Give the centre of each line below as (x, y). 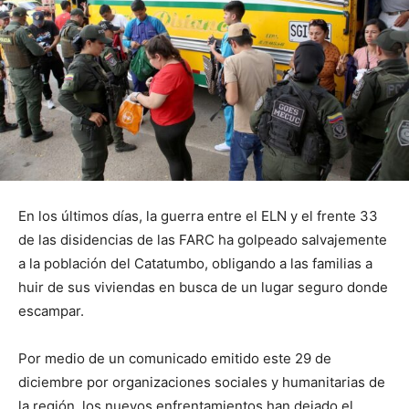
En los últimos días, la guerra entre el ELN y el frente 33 (198, 215)
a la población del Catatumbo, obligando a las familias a (195, 263)
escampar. (51, 310)
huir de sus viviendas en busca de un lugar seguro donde (203, 287)
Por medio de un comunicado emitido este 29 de (175, 358)
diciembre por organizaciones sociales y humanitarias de (202, 382)
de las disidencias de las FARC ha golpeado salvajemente (203, 239)
